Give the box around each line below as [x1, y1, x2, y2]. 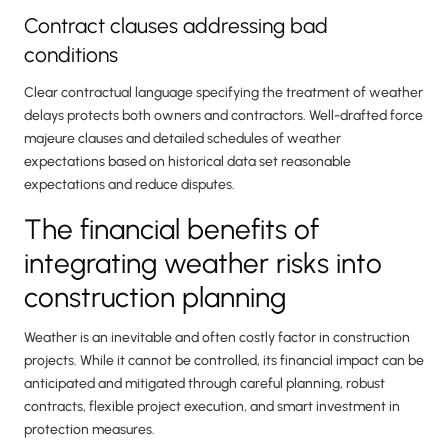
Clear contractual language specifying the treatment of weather [24, 84, 423, 102]
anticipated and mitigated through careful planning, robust [24, 375, 385, 393]
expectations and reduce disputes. [24, 176, 235, 194]
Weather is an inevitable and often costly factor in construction [24, 329, 410, 347]
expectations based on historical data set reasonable [24, 153, 351, 171]
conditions [24, 42, 118, 68]
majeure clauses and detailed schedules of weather [24, 130, 341, 148]
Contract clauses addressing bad [24, 13, 328, 39]
